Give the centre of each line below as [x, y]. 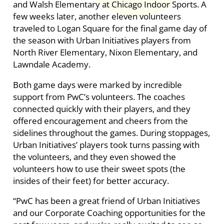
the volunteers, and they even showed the [94, 156]
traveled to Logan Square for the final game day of [110, 28]
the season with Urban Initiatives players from [102, 40]
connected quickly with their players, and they [101, 108]
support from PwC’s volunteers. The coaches [99, 96]
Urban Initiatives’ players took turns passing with [106, 144]
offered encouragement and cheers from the [100, 120]
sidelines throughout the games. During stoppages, [111, 132]
